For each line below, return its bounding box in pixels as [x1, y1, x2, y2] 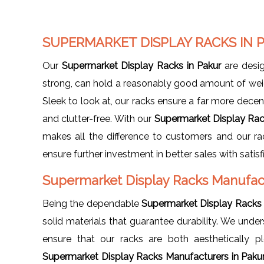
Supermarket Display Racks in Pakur [61, 60, 222, 71]
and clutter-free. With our [42, 113, 154, 124]
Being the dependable [42, 197, 141, 209]
